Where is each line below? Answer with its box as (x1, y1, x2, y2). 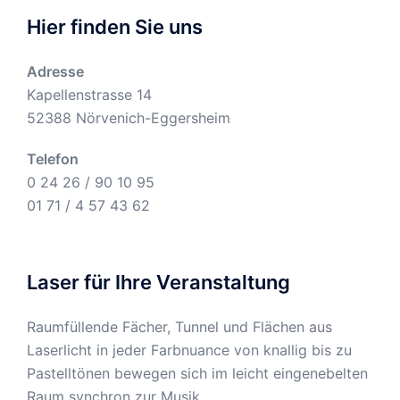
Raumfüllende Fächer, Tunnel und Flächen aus (27, 317, 332, 336)
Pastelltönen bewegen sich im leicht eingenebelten (27, 363, 368, 382)
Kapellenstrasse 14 (27, 85, 152, 104)
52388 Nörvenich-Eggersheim (27, 108, 230, 127)
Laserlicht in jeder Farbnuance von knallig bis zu (27, 340, 352, 359)
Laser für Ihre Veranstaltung (27, 270, 290, 294)
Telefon (27, 149, 79, 168)
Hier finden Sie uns (27, 14, 203, 38)
